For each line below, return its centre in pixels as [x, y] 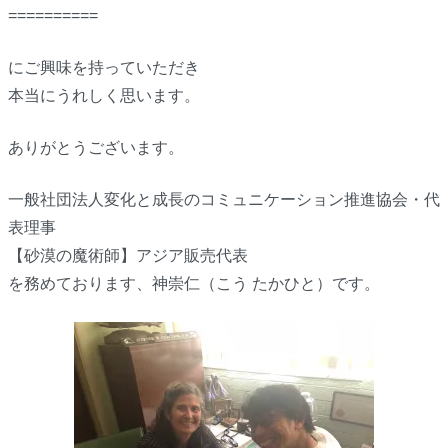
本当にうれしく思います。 [103, 96]
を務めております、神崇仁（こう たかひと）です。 [193, 284]
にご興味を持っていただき [103, 68]
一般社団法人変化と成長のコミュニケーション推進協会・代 [223, 200]
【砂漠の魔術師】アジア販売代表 [127, 256]
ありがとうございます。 [95, 148]
